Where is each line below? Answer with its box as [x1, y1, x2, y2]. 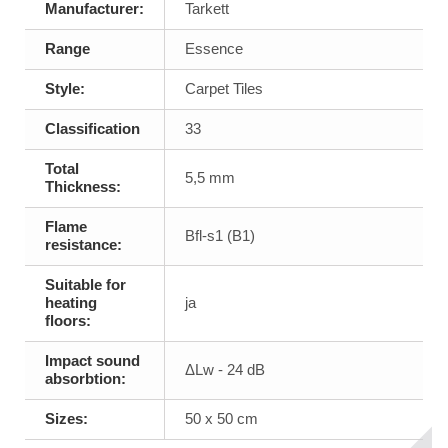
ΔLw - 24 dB [185, 361, 265, 379]
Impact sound [45, 352, 140, 370]
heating [45, 294, 97, 312]
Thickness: [45, 178, 121, 196]
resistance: [45, 236, 122, 254]
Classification [45, 120, 140, 138]
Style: [45, 80, 85, 98]
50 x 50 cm [185, 410, 258, 428]
